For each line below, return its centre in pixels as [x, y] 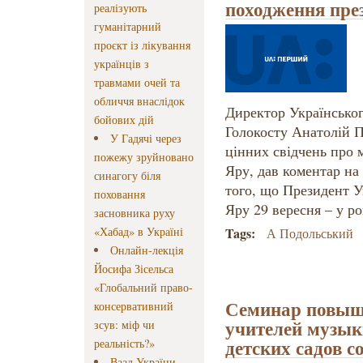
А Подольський [310, 233]
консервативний [134, 306]
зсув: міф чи [124, 325]
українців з [122, 64]
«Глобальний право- [143, 288]
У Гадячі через [146, 139]
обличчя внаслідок [139, 101]
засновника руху [135, 213]
